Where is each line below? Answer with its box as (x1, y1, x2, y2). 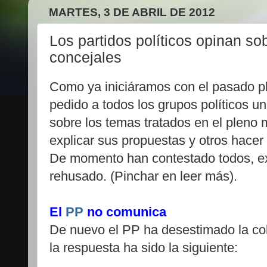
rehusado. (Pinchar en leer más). (49, 168, 237, 184)
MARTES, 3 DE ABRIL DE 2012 (49, 6, 215, 19)
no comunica (83, 204, 166, 219)
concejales (49, 49, 122, 66)
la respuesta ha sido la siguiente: (49, 240, 241, 255)
